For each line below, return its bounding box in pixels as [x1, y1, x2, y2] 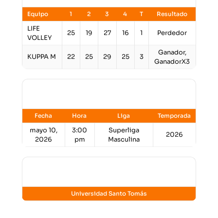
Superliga [108, 126, 139, 134]
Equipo [27, 10, 48, 18]
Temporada [157, 112, 191, 119]
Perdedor [157, 29, 187, 37]
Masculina [108, 135, 140, 144]
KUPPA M [27, 53, 56, 61]
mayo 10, [29, 126, 57, 134]
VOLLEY [27, 34, 52, 42]
